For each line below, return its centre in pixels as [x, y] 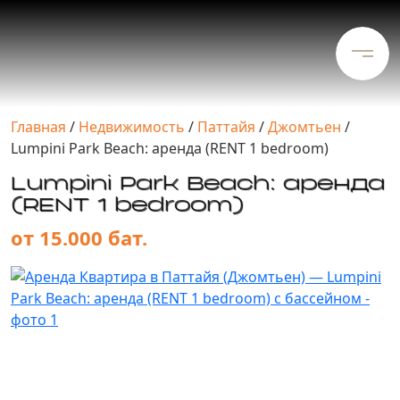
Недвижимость [132, 127]
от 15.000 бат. [79, 237]
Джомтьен [304, 127]
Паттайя [226, 127]
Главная [38, 127]
